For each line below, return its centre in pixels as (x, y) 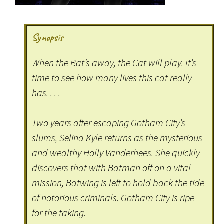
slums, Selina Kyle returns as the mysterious (117, 138)
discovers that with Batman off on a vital (112, 168)
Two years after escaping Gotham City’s (109, 123)
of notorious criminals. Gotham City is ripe (113, 198)
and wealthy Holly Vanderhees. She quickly (116, 153)
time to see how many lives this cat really (112, 78)
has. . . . (46, 93)
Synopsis (48, 38)
